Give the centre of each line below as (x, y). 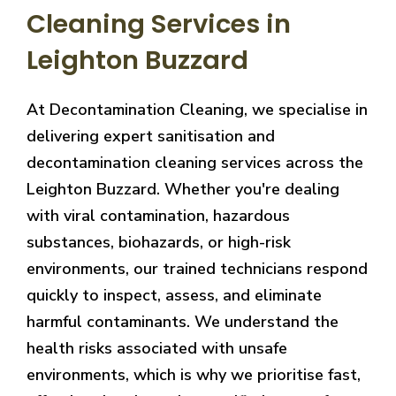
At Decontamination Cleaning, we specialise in (197, 109)
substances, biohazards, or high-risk (159, 242)
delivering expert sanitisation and (151, 136)
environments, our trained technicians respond (197, 268)
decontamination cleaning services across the (195, 162)
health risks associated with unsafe (157, 348)
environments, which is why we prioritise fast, (194, 374)
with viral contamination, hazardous (158, 215)
